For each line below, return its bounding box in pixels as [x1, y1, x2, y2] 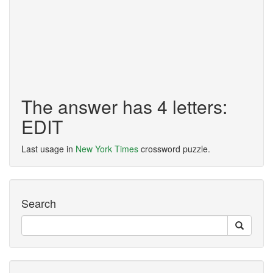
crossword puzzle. [138, 143, 210, 155]
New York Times [76, 143, 138, 155]
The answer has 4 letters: [21, 93, 227, 119]
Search [21, 195, 56, 211]
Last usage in [21, 143, 76, 155]
